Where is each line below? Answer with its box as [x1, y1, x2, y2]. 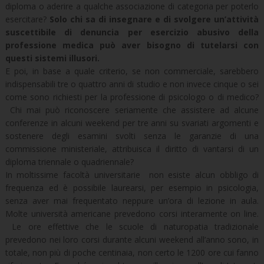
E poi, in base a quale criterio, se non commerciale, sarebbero [5, 65, 259, 77]
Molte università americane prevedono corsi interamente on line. [5, 207, 259, 219]
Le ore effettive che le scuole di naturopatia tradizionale [5, 220, 259, 232]
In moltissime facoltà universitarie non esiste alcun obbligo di [5, 169, 259, 180]
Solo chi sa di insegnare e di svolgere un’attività [49, 13, 259, 25]
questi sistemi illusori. [5, 52, 100, 64]
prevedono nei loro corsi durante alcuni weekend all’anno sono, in [5, 233, 259, 245]
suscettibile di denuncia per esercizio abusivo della [5, 26, 259, 38]
